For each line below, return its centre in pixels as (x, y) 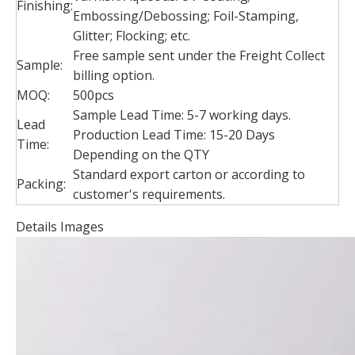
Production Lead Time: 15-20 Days (174, 135)
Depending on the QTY (141, 155)
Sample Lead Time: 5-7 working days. (182, 115)
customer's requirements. (149, 195)
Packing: (41, 184)
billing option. (114, 76)
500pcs (94, 95)
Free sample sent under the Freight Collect (199, 56)
